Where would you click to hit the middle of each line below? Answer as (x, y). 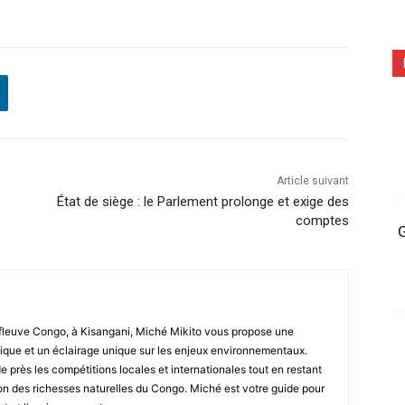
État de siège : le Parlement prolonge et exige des (202, 201)
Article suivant (312, 180)
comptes (322, 220)
